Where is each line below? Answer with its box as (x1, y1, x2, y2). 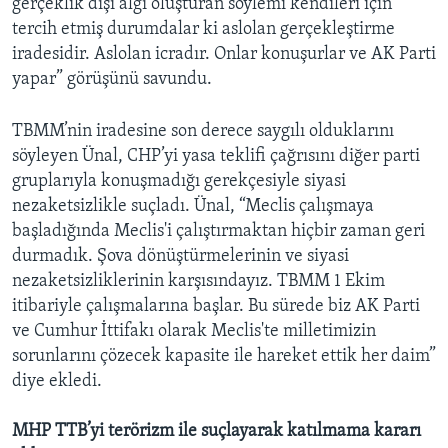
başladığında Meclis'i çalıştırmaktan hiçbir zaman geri (12, 221, 425, 241)
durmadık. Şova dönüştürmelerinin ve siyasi (12, 246, 349, 266)
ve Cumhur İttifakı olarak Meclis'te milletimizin (12, 321, 376, 341)
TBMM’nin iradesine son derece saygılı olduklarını (12, 121, 394, 141)
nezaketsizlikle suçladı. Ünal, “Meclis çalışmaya (12, 196, 374, 216)
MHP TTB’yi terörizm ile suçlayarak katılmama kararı (12, 421, 421, 441)
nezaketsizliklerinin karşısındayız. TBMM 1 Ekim (12, 271, 385, 291)
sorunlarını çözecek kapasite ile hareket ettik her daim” (12, 346, 436, 366)
